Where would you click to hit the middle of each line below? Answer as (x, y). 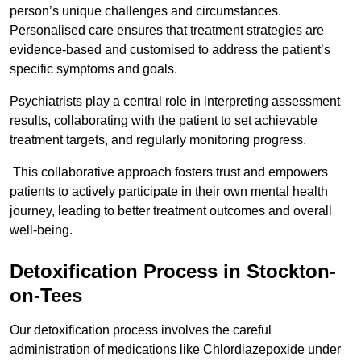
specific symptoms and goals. (95, 69)
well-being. (41, 230)
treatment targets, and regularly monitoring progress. (158, 140)
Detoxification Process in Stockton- (173, 272)
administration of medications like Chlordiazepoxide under (175, 350)
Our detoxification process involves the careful (141, 330)
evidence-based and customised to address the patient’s (170, 50)
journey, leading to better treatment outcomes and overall (171, 211)
